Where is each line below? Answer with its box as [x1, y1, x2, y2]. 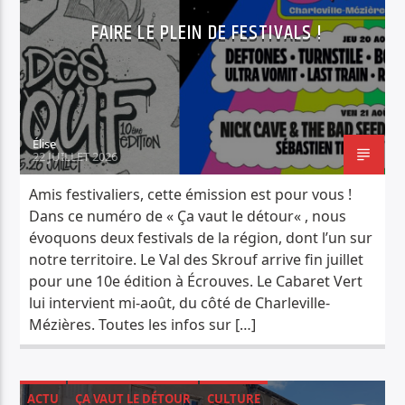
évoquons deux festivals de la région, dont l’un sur [29, 228, 373, 249]
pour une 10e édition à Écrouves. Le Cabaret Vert [29, 271, 363, 292]
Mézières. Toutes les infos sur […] [29, 315, 257, 335]
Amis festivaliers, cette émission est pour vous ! [29, 184, 353, 205]
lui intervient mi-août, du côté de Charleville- [29, 293, 331, 314]
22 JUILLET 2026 [33, 147, 118, 165]
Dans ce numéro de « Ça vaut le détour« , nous [29, 206, 347, 227]
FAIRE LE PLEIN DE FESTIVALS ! [90, 17, 324, 50]
